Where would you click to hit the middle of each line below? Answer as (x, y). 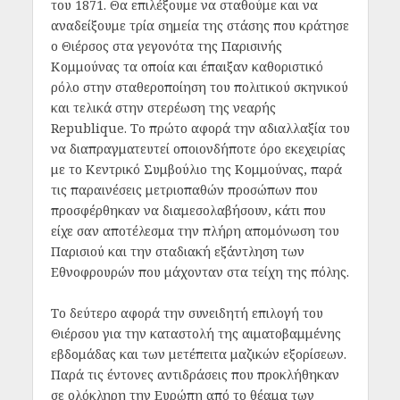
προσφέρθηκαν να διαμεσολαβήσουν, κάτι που (188, 211)
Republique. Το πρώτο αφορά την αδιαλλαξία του (200, 129)
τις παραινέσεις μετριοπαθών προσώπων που (184, 190)
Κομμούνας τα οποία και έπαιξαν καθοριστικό (187, 67)
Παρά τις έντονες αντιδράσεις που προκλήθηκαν (195, 374)
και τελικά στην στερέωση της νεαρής (163, 108)
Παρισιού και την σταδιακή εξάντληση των (177, 252)
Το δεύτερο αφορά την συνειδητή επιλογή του (187, 312)
